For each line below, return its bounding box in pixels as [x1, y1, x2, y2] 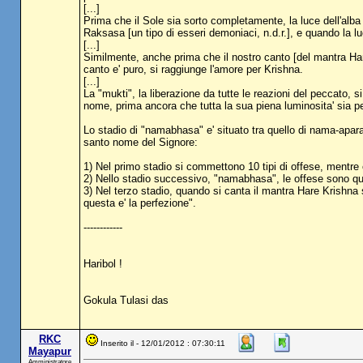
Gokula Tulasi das [83, 294, 169, 306]
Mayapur [28, 345, 71, 357]
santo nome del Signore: [83, 136, 198, 148]
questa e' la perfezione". [83, 197, 196, 209]
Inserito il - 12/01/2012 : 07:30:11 [100, 339, 225, 348]
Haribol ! [83, 258, 122, 270]
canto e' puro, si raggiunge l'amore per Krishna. [83, 63, 303, 75]
